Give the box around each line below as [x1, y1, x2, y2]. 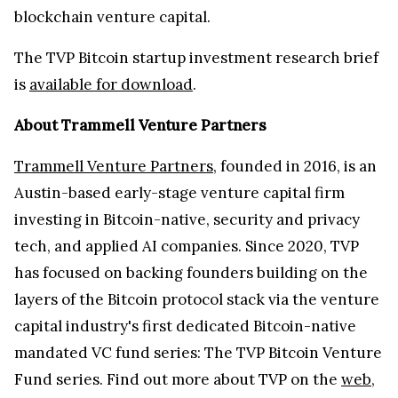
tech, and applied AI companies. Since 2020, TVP [14, 235, 359, 256]
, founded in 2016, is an [213, 155, 377, 176]
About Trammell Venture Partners [14, 115, 267, 135]
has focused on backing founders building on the [14, 262, 368, 283]
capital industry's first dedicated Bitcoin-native [14, 315, 356, 336]
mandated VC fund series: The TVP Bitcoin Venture [14, 342, 382, 362]
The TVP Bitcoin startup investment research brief [14, 47, 378, 68]
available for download [29, 74, 193, 94]
